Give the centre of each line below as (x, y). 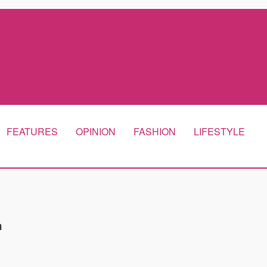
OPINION (96, 131)
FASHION (155, 131)
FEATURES (32, 131)
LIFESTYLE (219, 131)
